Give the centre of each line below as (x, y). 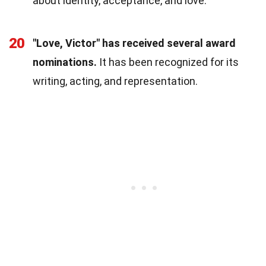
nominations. (65, 62)
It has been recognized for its (168, 62)
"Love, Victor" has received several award (134, 43)
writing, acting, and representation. (115, 81)
